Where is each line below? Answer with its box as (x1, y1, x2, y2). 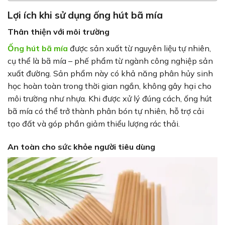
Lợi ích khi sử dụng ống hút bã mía (8, 9, 165, 21)
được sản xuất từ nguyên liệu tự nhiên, (68, 43, 211, 54)
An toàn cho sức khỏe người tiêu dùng (8, 142, 157, 152)
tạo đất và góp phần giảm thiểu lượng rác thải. (8, 119, 180, 129)
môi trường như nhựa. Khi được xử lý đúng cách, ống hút (8, 93, 212, 104)
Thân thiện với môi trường (8, 27, 109, 37)
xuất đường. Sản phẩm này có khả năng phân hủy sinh (8, 68, 213, 79)
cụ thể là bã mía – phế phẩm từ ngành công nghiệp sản (8, 56, 213, 66)
